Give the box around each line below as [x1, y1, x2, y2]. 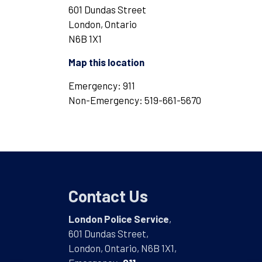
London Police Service [68, 213, 169, 225]
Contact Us [68, 186, 148, 206]
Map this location [68, 56, 144, 68]
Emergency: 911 [68, 80, 135, 91]
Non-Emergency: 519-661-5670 [68, 94, 201, 106]
